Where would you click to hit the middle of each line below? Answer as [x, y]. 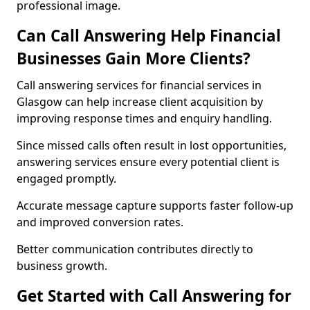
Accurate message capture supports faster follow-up [155, 206]
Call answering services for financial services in [139, 85]
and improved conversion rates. [100, 222]
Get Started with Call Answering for [154, 296]
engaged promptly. [66, 179]
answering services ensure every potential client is [148, 162]
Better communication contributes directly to [135, 249]
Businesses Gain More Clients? [134, 58]
